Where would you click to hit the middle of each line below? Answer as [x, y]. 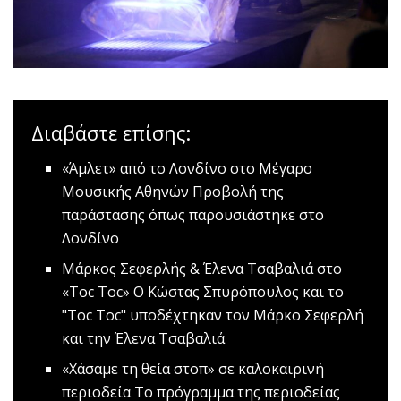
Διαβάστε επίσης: [111, 133]
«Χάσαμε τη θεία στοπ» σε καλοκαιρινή [193, 369]
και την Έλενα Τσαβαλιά [144, 339]
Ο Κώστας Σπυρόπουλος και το [237, 292]
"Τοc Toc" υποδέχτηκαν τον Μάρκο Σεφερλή [213, 316]
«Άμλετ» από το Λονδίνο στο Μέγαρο [188, 169]
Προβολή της [237, 192]
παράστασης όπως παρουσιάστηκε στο [193, 215]
